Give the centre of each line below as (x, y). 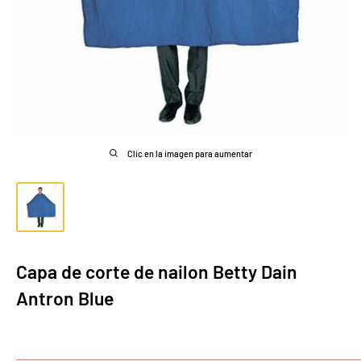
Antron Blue (65, 298)
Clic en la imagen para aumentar (189, 154)
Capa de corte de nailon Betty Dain (157, 271)
